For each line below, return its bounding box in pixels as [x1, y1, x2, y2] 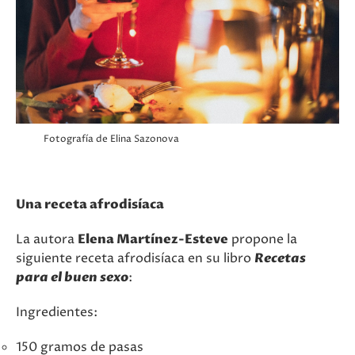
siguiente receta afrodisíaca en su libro [16, 250, 254, 267]
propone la [228, 231, 297, 248]
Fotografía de [44, 132, 111, 146]
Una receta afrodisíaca [16, 196, 164, 213]
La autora [16, 231, 78, 248]
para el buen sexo [16, 269, 128, 286]
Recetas [254, 250, 306, 267]
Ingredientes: [16, 303, 97, 321]
